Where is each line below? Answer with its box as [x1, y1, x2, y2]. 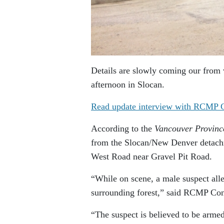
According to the [91, 123, 154, 134]
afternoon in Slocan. [91, 79, 164, 90]
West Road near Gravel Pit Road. [91, 151, 212, 162]
